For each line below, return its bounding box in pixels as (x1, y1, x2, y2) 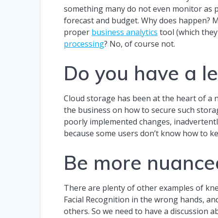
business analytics (91, 26, 158, 37)
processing (64, 38, 105, 49)
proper (64, 26, 92, 37)
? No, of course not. (104, 38, 176, 49)
